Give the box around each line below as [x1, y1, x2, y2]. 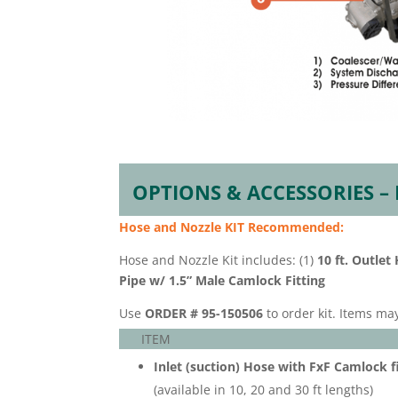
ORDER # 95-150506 [145, 305, 264, 322]
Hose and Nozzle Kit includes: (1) [119, 251, 318, 269]
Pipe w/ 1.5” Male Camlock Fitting [119, 272, 326, 290]
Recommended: [248, 219, 345, 236]
